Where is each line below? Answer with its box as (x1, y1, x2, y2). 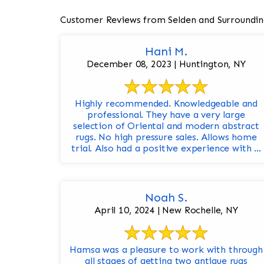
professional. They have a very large (87, 109, 245, 121)
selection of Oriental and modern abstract (73, 120, 259, 132)
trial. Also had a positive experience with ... (71, 143, 261, 154)
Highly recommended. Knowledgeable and (74, 98, 174, 110)
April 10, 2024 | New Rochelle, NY (94, 204, 238, 216)
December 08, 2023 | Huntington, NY (87, 58, 246, 70)
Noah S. (145, 190, 187, 205)
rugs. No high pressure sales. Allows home (75, 131, 257, 143)
